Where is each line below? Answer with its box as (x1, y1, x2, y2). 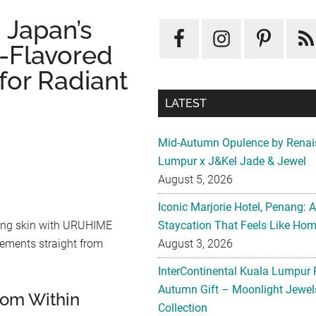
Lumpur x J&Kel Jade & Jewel (158, 154, 306, 168)
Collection (158, 301, 207, 315)
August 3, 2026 (158, 237, 233, 250)
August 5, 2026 (158, 173, 233, 186)
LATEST (165, 97, 207, 110)
